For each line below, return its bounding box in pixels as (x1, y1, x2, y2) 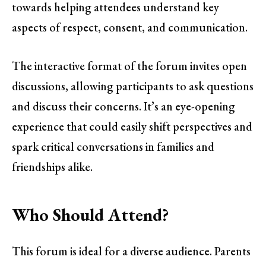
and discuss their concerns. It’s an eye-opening (12, 99, 235, 115)
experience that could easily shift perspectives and (12, 119, 252, 135)
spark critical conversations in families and (12, 139, 214, 155)
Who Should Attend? (12, 202, 169, 226)
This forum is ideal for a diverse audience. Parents (12, 243, 251, 259)
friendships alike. (12, 159, 93, 175)
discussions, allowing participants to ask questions (12, 78, 254, 94)
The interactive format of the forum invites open (12, 58, 247, 74)
